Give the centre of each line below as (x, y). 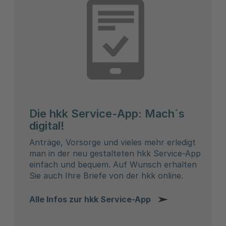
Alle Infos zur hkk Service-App (90, 200)
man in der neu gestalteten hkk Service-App (115, 154)
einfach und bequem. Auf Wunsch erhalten (113, 165)
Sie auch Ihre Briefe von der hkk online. (106, 176)
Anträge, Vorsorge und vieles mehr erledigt (112, 143)
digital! (47, 126)
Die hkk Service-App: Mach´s (107, 114)
